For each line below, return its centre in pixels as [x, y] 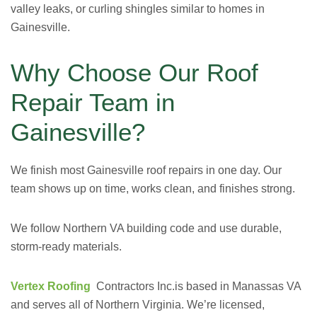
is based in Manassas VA [238, 286]
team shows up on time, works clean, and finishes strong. [153, 189]
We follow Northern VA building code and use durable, [146, 228]
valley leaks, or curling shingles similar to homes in [138, 9]
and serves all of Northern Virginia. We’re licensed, [138, 305]
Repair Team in [93, 102]
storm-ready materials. [66, 247]
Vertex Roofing [52, 286]
